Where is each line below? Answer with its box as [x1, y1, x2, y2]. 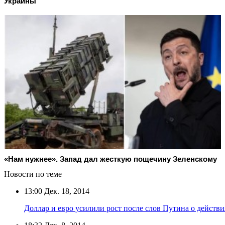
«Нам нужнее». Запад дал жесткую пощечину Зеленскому [4, 154, 217, 163]
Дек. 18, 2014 [42, 186, 89, 195]
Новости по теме [4, 169, 62, 178]
